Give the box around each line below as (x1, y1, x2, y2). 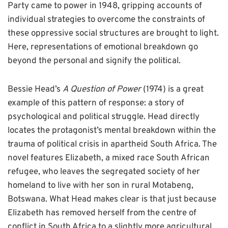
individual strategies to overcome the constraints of (8, 14, 205, 25)
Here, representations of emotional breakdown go (8, 42, 198, 53)
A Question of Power (63, 83, 143, 95)
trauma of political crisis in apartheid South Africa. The (8, 138, 217, 150)
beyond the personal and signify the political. (8, 55, 181, 67)
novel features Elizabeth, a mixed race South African (8, 152, 210, 164)
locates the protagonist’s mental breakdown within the (8, 125, 216, 136)
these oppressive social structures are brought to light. (8, 28, 219, 39)
